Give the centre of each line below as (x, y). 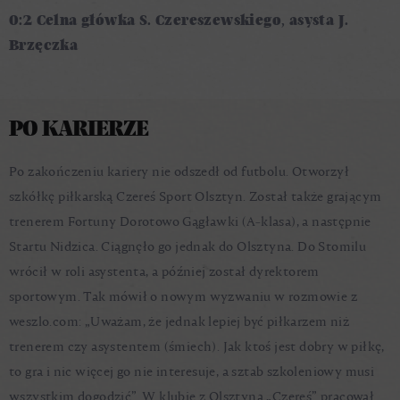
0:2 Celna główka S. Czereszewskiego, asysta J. (179, 20)
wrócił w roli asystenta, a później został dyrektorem (164, 272)
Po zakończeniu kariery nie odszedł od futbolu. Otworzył (179, 172)
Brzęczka (44, 45)
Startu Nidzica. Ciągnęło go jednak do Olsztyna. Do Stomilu (188, 247)
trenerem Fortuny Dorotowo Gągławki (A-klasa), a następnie (190, 222)
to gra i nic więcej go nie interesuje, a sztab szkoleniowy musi (192, 372)
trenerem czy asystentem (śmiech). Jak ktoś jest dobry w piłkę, (197, 347)
